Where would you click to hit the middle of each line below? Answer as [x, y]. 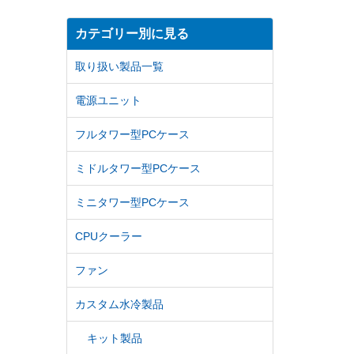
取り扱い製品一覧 [119, 66]
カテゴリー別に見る [132, 34]
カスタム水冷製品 [119, 304]
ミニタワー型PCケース [132, 202]
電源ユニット [108, 100]
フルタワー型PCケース [132, 134]
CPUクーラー [108, 236]
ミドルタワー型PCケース [137, 168]
